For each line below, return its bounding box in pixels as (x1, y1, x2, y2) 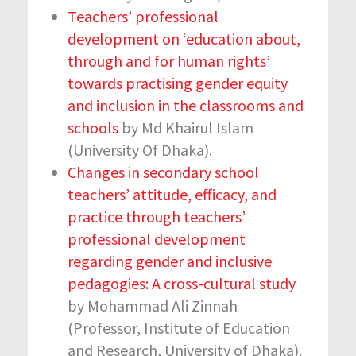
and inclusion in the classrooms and (68, 95, 304, 115)
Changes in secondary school (68, 161, 259, 182)
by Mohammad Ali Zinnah (68, 295, 238, 315)
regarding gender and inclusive (68, 250, 272, 271)
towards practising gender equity (68, 72, 288, 93)
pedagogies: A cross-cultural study (68, 273, 296, 293)
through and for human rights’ (68, 50, 270, 71)
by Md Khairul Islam (118, 117, 253, 137)
